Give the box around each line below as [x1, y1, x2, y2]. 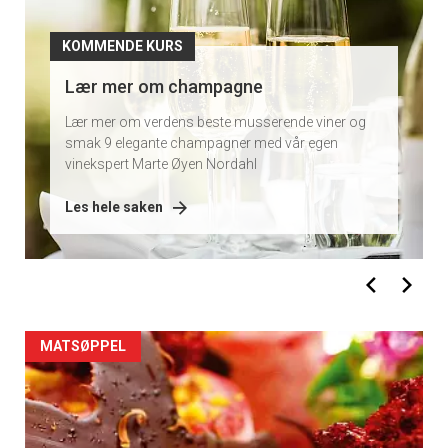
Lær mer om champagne [65, 76, 263, 98]
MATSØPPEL [40, 338, 126, 355]
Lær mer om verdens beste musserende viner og [65, 114, 366, 131]
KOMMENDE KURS [62, 38, 183, 55]
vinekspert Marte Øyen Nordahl [65, 156, 257, 173]
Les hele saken [65, 199, 163, 216]
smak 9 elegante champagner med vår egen [65, 135, 338, 152]
